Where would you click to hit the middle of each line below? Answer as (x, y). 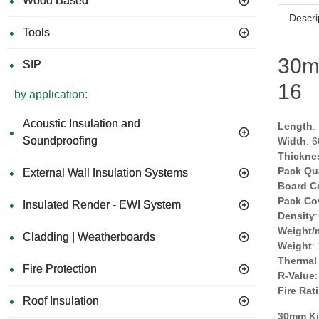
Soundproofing (60, 141)
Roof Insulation (61, 301)
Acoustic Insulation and (82, 124)
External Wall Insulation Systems (105, 173)
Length (295, 126)
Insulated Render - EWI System (102, 205)
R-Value (296, 276)
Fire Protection (60, 269)
